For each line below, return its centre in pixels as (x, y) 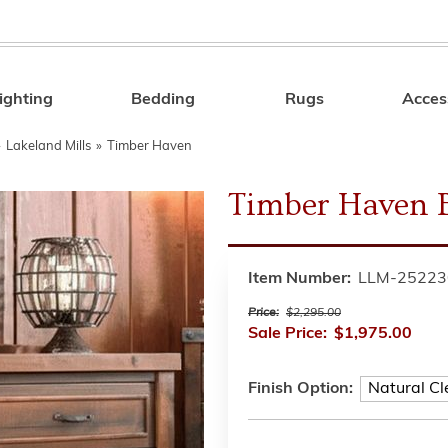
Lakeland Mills (48, 146)
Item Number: (299, 279)
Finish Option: (300, 389)
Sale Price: (287, 334)
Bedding (163, 100)
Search (334, 103)
